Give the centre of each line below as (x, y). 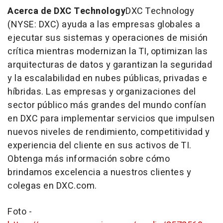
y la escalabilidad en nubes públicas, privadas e (107, 78)
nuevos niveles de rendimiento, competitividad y (109, 132)
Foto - (20, 212)
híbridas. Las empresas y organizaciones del (102, 92)
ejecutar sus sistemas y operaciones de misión (108, 38)
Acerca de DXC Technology (66, 11)
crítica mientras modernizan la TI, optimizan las (108, 51)
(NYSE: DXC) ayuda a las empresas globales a (104, 24)
